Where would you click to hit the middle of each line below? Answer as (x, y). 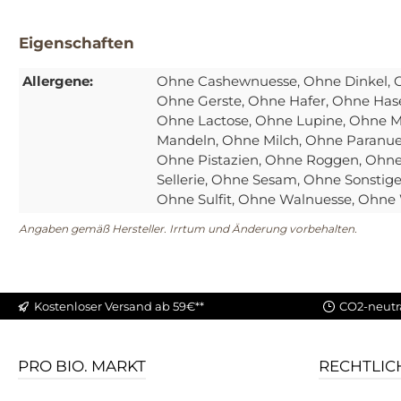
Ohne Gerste (199, 101)
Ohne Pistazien (208, 160)
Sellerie (181, 180)
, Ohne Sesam (251, 180)
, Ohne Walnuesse (292, 200)
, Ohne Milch (257, 141)
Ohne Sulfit (194, 200)
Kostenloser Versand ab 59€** (119, 306)
